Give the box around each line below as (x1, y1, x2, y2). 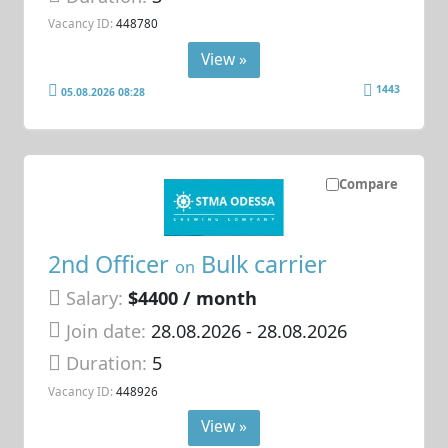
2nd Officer (48, 248, 176, 281)
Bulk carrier (195, 248, 328, 281)
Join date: (66, 318, 147, 343)
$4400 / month (128, 286, 258, 311)
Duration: (66, 351, 153, 376)
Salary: (66, 286, 124, 311)
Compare (338, 175, 398, 194)
